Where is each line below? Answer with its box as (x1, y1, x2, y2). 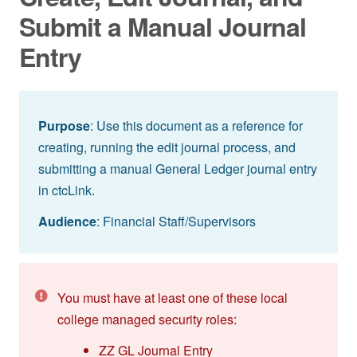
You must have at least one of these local (57, 288, 288, 307)
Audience (38, 211, 96, 230)
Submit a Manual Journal (19, 7, 306, 45)
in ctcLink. (38, 180, 95, 199)
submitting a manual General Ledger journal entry (38, 159, 317, 178)
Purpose (38, 116, 90, 135)
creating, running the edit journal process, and (38, 137, 296, 156)
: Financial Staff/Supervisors (96, 211, 256, 230)
